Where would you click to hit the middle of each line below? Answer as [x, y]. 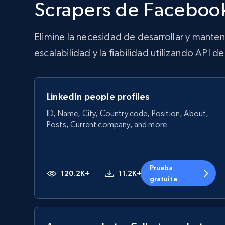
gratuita [163, 179]
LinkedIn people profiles [98, 97]
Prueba [161, 168]
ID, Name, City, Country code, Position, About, [128, 113]
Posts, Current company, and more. [108, 124]
